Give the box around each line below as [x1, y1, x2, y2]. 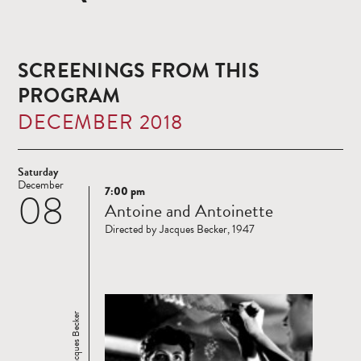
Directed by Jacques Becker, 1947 [105, 221, 255, 239]
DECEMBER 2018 [18, 107, 183, 138]
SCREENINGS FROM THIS [18, 56, 259, 86]
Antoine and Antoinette [105, 197, 273, 225]
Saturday [18, 164, 58, 181]
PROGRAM [18, 81, 121, 111]
